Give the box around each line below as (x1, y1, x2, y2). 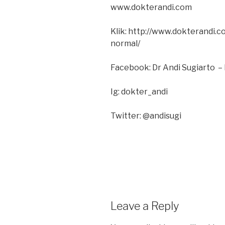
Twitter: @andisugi (110, 111, 181, 121)
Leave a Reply (110, 199, 179, 213)
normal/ (110, 39, 140, 49)
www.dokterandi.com (110, 3, 192, 13)
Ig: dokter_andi (110, 87, 168, 97)
